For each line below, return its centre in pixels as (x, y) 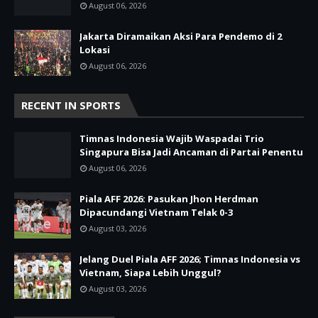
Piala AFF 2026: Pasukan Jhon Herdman (169, 198)
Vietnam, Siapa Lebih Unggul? (150, 272)
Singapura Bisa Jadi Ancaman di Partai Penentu (191, 152)
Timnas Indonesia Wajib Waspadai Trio (172, 138)
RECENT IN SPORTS (71, 105)
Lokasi (95, 49)
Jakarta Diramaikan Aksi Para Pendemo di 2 (181, 36)
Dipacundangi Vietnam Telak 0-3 (156, 212)
